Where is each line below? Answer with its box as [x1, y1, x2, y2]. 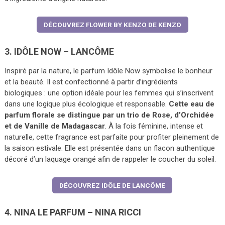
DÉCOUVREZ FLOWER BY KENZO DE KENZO [43, 21, 181, 29]
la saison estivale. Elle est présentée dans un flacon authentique [4, 144, 215, 153]
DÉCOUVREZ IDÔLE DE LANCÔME [59, 181, 166, 190]
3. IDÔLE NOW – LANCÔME [4, 46, 114, 57]
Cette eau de [168, 99, 214, 109]
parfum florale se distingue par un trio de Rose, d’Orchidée [4, 110, 214, 120]
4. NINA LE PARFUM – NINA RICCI [4, 207, 141, 218]
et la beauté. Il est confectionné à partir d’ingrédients [4, 77, 178, 87]
